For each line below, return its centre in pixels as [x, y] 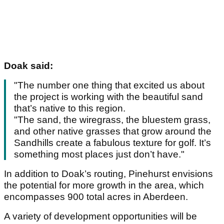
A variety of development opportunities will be [100, 216]
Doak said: [30, 66]
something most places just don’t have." [99, 154]
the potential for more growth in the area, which [104, 185]
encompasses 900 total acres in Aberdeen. [96, 197]
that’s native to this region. [70, 108]
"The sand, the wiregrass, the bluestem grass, [112, 120]
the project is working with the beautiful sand [108, 97]
